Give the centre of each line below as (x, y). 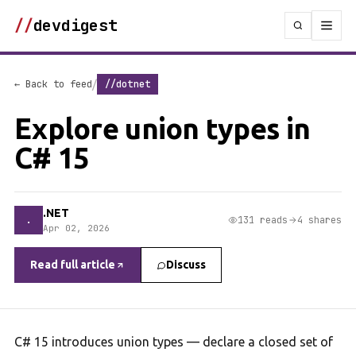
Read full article (73, 265)
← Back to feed (53, 84)
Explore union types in (163, 128)
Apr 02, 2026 (76, 228)
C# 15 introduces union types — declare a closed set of (174, 342)
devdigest (75, 25)
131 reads (263, 220)
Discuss (186, 265)
